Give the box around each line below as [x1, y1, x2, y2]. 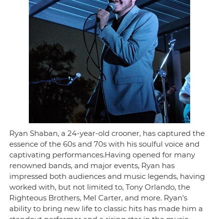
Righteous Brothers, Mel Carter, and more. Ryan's [9, 193, 188, 202]
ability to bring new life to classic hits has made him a [9, 204, 203, 213]
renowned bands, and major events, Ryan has [9, 161, 175, 170]
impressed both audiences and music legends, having [9, 172, 205, 181]
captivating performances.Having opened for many [9, 150, 196, 159]
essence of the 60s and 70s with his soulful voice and [9, 139, 200, 149]
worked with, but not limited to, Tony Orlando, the [9, 182, 191, 192]
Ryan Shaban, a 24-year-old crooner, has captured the [9, 129, 205, 138]
